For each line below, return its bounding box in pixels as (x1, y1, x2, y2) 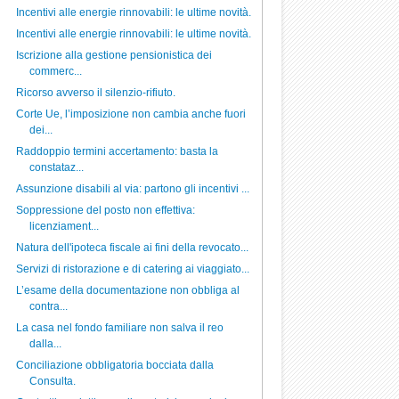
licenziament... (28, 220, 99, 232)
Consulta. (28, 375, 76, 387)
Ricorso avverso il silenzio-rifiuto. (15, 86, 175, 99)
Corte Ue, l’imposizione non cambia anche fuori (15, 108, 246, 120)
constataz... (28, 161, 84, 174)
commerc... (28, 65, 82, 77)
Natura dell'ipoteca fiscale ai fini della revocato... (15, 241, 248, 254)
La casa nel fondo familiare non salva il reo (15, 322, 224, 334)
